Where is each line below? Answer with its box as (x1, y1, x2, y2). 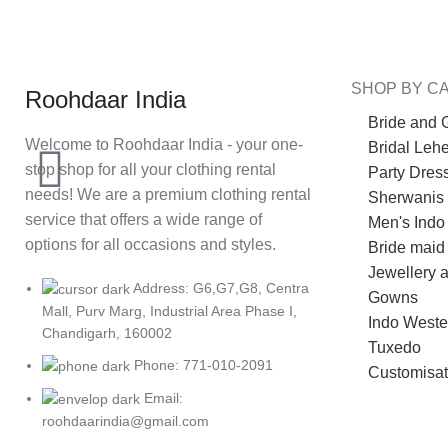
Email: (144, 390, 183, 407)
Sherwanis (368, 188, 444, 206)
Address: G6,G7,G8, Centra (133, 279, 309, 296)
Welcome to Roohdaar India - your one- (25, 135, 303, 153)
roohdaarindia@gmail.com (42, 413, 209, 430)
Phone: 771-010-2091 (134, 356, 273, 373)
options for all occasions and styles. (25, 235, 276, 253)
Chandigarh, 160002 (42, 324, 172, 341)
